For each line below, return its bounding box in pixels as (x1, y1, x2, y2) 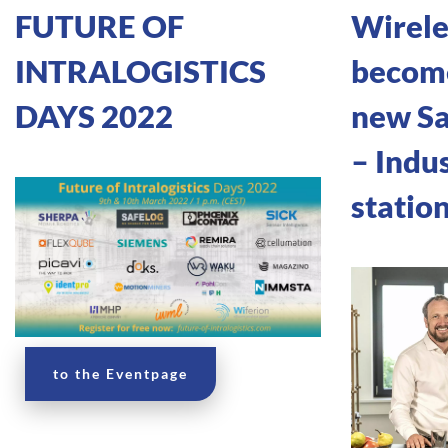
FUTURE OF (15, 8, 184, 45)
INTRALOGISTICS (15, 53, 266, 90)
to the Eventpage (53, 365, 188, 383)
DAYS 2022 (15, 98, 173, 135)
